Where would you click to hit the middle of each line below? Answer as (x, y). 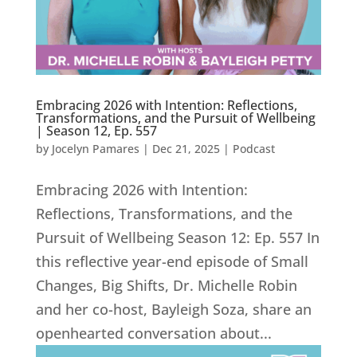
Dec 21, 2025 (186, 149)
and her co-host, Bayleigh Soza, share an (173, 310)
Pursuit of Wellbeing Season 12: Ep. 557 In (177, 238)
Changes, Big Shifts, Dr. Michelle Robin (166, 286)
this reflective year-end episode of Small (172, 262)
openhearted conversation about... (153, 333)
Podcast (253, 149)
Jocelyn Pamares (95, 149)
